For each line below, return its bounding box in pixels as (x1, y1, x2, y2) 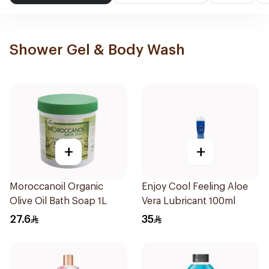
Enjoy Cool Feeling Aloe (142, 182, 248, 192)
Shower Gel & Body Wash (10, 43, 185, 57)
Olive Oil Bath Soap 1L (10, 196, 107, 206)
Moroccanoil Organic (10, 182, 103, 192)
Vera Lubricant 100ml (142, 196, 235, 206)
